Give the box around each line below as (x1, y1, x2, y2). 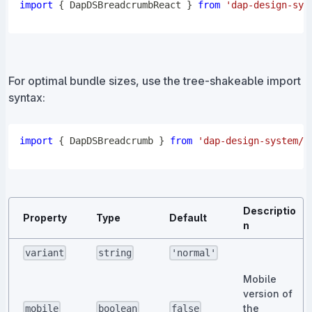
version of (243, 288, 292, 300)
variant (25, 247, 65, 258)
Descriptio (243, 205, 296, 217)
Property (23, 212, 67, 224)
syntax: (8, 90, 45, 104)
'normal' (171, 247, 217, 258)
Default (169, 212, 207, 224)
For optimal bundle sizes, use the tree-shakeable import (8, 73, 301, 88)
